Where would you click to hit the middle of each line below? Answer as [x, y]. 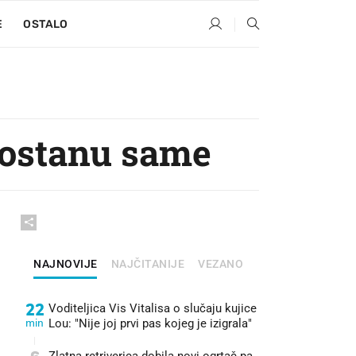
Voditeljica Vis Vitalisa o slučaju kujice [153, 308]
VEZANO [221, 264]
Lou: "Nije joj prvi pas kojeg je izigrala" [150, 323]
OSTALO [46, 24]
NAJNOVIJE [66, 264]
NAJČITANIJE [147, 264]
